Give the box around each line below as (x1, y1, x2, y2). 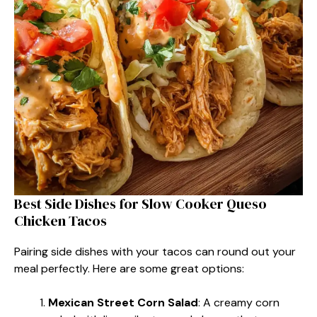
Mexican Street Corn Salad (48, 294, 198, 310)
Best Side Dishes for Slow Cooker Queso (14, 193, 267, 214)
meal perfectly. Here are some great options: (14, 260, 244, 276)
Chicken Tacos (14, 210, 107, 231)
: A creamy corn (198, 294, 279, 310)
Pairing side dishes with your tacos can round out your (14, 243, 296, 259)
